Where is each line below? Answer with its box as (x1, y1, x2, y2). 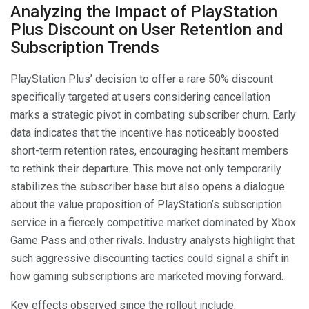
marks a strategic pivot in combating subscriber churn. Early (10, 108, 296, 121)
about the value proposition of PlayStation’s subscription (10, 197, 282, 211)
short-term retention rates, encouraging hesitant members (10, 143, 288, 157)
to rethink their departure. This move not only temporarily (10, 161, 281, 175)
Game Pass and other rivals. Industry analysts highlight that (10, 233, 295, 247)
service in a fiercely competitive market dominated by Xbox (10, 215, 296, 229)
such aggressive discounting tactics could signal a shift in (10, 251, 289, 265)
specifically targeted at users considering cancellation (10, 90, 270, 103)
